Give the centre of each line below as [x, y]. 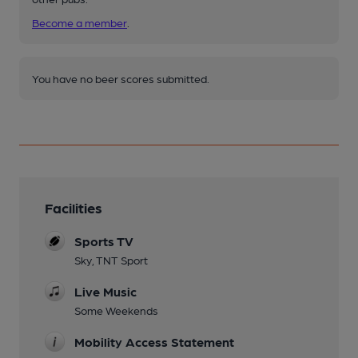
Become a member [80, 22]
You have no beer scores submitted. [121, 78]
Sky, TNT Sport [111, 259]
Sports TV [104, 241]
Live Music [105, 291]
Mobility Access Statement [154, 341]
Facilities [74, 207]
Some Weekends [116, 310]
